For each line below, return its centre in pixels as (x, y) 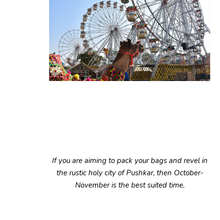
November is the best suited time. (130, 185)
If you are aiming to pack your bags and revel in (130, 160)
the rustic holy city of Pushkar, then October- (130, 173)
